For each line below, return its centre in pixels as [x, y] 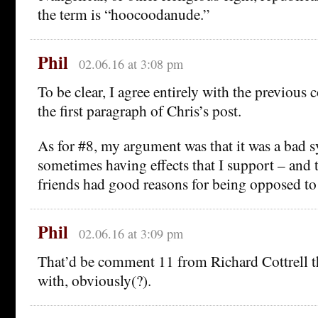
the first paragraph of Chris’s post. [139, 110]
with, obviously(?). [94, 280]
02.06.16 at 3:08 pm [131, 64]
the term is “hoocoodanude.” [124, 13]
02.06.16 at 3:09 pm [131, 233]
